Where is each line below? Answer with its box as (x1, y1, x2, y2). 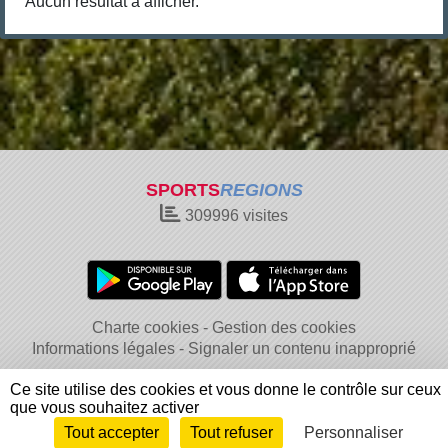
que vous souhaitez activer (10, 399, 199, 416)
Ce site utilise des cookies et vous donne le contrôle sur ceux (10, 381, 441, 398)
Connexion (330, 426, 399, 443)
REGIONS (219, 180, 303, 200)
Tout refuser (190, 424, 273, 441)
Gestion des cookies (212, 319, 356, 336)
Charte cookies (92, 319, 199, 336)
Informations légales (32, 340, 175, 357)
